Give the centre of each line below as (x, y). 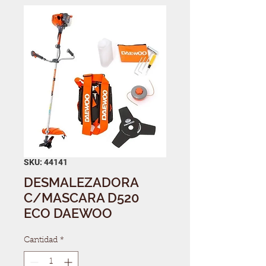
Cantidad (41, 240)
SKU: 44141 (46, 162)
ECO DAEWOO (68, 213)
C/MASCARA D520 (82, 197)
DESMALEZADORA (81, 182)
